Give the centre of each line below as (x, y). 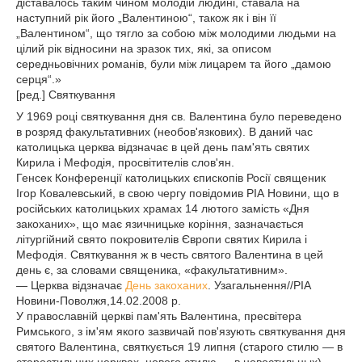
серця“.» (39, 79)
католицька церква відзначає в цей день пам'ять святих (163, 147)
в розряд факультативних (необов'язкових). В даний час (164, 132)
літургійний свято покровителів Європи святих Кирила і (162, 239)
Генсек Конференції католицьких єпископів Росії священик (171, 178)
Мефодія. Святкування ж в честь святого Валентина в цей (170, 255)
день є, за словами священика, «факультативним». (152, 270)
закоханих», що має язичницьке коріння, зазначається (160, 224)
